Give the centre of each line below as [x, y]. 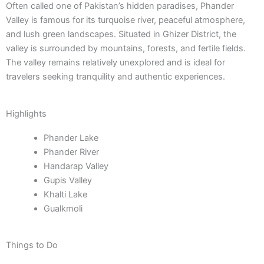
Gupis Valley [67, 181]
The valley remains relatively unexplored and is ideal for [115, 62]
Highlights [26, 114]
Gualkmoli [63, 209]
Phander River [71, 152]
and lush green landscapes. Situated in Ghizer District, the [121, 34]
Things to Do [32, 245]
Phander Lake [71, 138]
